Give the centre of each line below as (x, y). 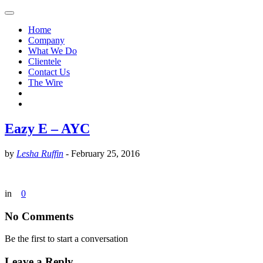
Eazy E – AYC (47, 128)
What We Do (53, 51)
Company (46, 40)
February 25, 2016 (105, 153)
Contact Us (49, 72)
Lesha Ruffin (40, 153)
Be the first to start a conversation (66, 239)
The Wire (45, 82)
